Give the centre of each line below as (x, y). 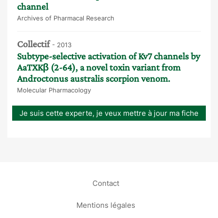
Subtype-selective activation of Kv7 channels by (109, 56)
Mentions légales (106, 205)
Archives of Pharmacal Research (66, 18)
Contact (106, 183)
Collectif (33, 44)
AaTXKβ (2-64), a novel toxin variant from (99, 67)
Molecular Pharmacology (54, 90)
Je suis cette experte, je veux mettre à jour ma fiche (109, 113)
